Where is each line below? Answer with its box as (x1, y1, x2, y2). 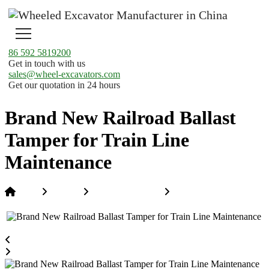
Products (47, 187, 81, 198)
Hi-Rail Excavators (89, 187, 162, 198)
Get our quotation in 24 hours (8, 80, 120, 90)
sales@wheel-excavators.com (8, 69, 120, 79)
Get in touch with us (8, 58, 85, 68)
